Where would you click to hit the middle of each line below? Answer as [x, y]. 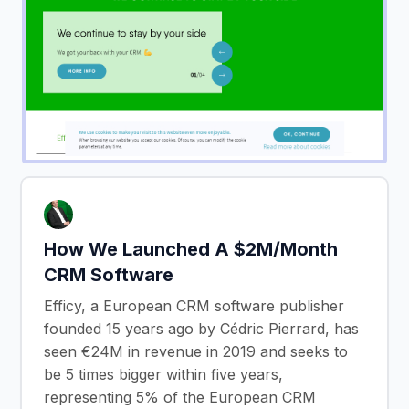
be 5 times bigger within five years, [163, 374]
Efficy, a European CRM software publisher [194, 305]
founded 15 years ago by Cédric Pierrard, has [201, 328]
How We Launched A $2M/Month [191, 249]
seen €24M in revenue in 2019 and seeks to [196, 351]
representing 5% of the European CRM [180, 397]
